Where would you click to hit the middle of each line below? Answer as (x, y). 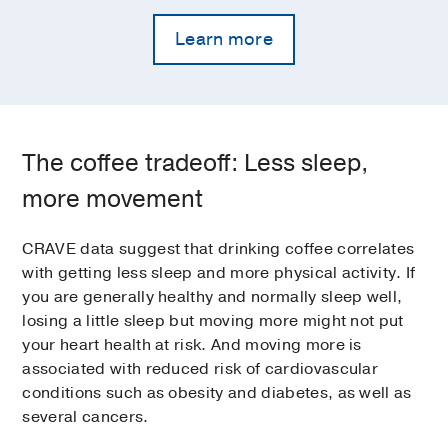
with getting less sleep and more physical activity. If (219, 273)
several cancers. (85, 417)
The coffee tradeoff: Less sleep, (195, 163)
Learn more (224, 39)
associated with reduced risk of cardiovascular (200, 369)
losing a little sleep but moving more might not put (213, 321)
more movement (113, 199)
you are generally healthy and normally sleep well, (212, 297)
